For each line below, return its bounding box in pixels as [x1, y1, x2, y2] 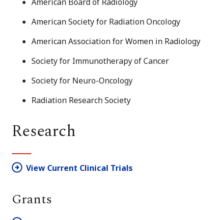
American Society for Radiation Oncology [31, 16, 180, 27]
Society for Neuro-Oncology [31, 75, 133, 86]
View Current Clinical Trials [26, 162, 133, 173]
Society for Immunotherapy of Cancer [31, 55, 169, 66]
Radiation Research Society [31, 94, 131, 106]
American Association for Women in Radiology [31, 35, 200, 47]
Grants [12, 189, 52, 209]
